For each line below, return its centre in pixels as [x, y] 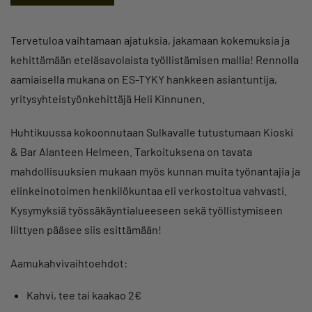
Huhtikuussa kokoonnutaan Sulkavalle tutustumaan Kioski [152, 132]
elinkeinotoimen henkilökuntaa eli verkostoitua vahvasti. [149, 190]
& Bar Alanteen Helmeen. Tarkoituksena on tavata [131, 151]
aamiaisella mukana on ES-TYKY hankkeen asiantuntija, [144, 79]
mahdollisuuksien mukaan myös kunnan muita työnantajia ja [155, 171]
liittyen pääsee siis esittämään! [86, 229]
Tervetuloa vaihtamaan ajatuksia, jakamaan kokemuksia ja [150, 40]
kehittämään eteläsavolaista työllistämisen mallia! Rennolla [155, 59]
